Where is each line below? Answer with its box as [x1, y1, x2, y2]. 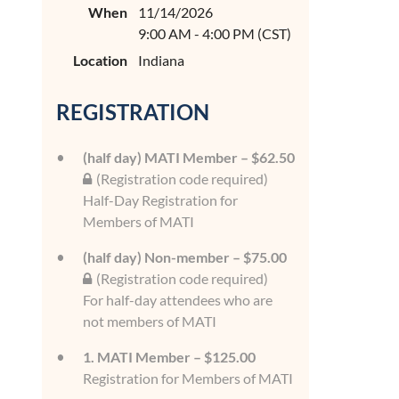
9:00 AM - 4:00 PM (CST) [138, 25, 291, 42]
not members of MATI [83, 313, 216, 330]
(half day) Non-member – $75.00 [83, 248, 287, 265]
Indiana [138, 52, 184, 69]
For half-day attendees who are [83, 291, 273, 308]
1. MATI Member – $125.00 [83, 348, 256, 365]
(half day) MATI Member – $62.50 [83, 149, 295, 166]
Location [73, 52, 127, 69]
